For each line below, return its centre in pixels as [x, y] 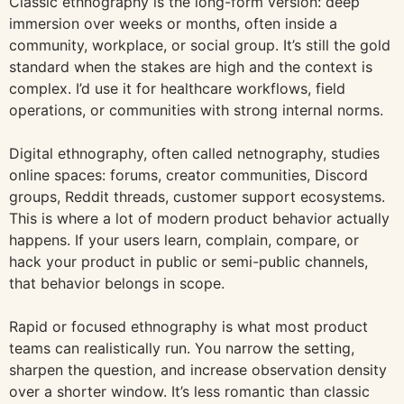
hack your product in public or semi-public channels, [188, 262]
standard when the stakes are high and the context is [191, 67]
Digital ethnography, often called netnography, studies [194, 154]
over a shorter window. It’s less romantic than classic [189, 392]
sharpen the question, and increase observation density [198, 370]
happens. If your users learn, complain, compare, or [184, 240]
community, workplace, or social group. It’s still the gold [200, 46]
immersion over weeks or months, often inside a [173, 24]
